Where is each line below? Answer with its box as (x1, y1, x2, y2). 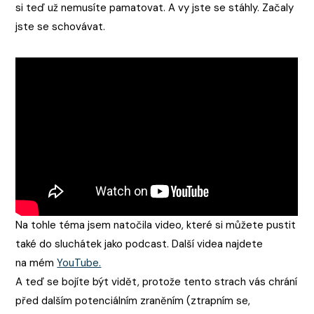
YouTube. (57, 256, 102, 271)
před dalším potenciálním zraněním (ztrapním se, (15, 294, 251, 308)
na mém (15, 256, 57, 271)
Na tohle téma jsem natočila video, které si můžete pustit (15, 218, 296, 233)
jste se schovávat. (15, 19, 109, 34)
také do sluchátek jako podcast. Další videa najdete (15, 237, 264, 252)
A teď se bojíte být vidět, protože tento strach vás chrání (15, 275, 298, 289)
